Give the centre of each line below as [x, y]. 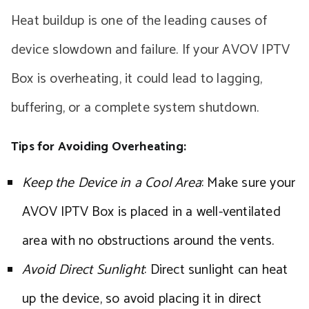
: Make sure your [249, 183]
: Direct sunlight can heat [216, 270]
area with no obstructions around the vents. [148, 241]
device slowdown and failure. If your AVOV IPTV [151, 50]
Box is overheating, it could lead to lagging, [137, 79]
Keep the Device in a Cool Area [112, 183]
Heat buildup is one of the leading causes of [139, 21]
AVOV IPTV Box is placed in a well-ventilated [151, 212]
